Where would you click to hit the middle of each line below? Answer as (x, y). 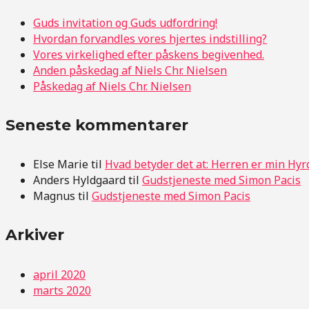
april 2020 (59, 274)
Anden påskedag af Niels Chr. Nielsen (130, 70)
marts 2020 (62, 290)
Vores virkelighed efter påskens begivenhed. (149, 54)
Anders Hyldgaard (79, 180)
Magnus (54, 196)
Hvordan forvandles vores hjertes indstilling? (150, 38)
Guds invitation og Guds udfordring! (125, 22)
